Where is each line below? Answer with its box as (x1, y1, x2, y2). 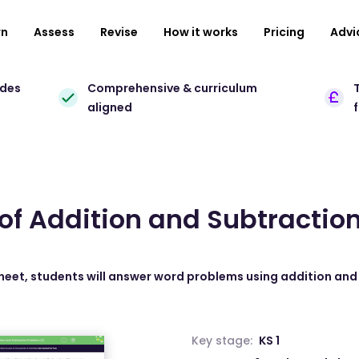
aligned (87, 99, 133, 115)
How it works (163, 24, 238, 40)
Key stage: (192, 333, 252, 349)
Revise (100, 24, 138, 40)
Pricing (264, 24, 305, 40)
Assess (34, 24, 75, 40)
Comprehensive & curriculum (87, 80, 258, 96)
